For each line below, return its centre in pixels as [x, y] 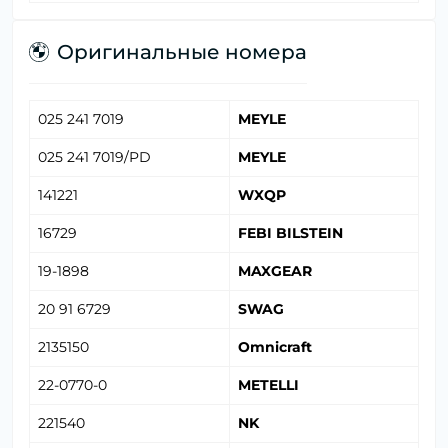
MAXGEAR [275, 271]
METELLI [268, 385]
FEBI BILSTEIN [290, 233]
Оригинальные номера [182, 52]
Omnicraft [275, 347]
